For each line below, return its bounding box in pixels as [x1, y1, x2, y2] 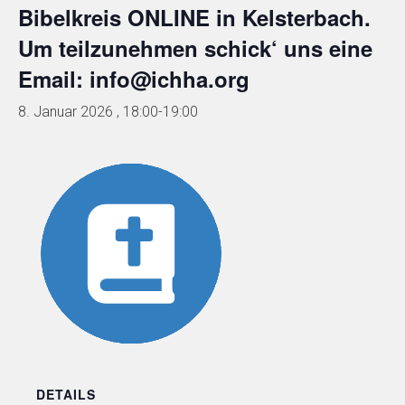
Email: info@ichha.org [18, 63, 250, 94]
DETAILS [36, 385, 96, 403]
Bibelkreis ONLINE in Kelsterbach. [18, 2, 371, 33]
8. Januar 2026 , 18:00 [18, 103, 158, 120]
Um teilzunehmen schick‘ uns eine [18, 33, 372, 63]
